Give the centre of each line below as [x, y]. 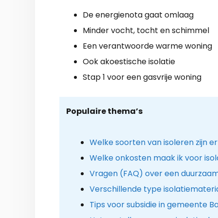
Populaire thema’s [104, 111]
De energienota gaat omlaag [138, 15]
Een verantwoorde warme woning [147, 46]
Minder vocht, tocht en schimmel [146, 30]
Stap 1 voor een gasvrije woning [142, 77]
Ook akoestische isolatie [129, 61]
